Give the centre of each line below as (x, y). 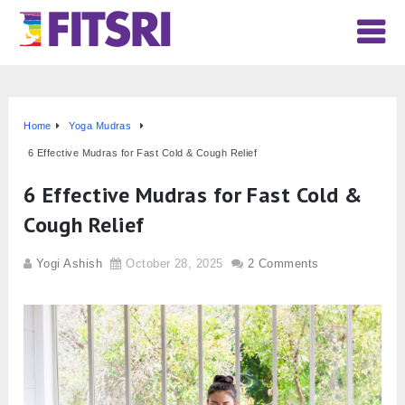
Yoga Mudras (100, 126)
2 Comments (283, 264)
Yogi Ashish (69, 264)
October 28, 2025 (174, 264)
